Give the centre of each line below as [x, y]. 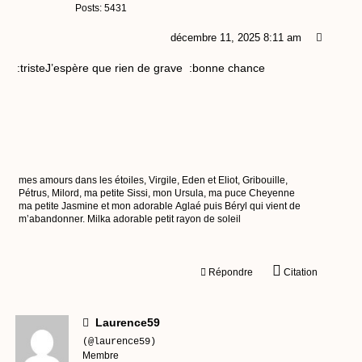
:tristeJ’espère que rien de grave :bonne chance [141, 68]
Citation [300, 273]
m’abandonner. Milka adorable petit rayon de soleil [130, 219]
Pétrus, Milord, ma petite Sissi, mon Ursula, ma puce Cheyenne [134, 194]
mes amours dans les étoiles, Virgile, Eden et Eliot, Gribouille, [153, 181]
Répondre [230, 273]
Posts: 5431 [101, 8]
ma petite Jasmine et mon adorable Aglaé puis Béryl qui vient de [160, 206]
